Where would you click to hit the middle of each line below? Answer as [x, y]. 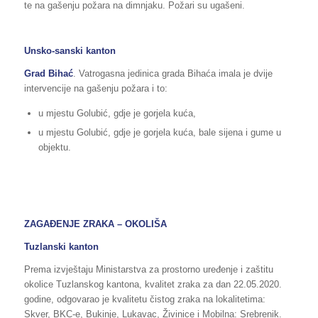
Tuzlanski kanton [61, 247]
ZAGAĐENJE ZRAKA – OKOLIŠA [95, 224]
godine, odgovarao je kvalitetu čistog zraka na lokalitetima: [144, 300]
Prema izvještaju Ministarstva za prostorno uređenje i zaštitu [148, 270]
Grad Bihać [48, 73]
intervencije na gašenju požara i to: [95, 88]
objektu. [54, 147]
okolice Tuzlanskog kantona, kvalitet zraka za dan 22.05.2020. [153, 285]
